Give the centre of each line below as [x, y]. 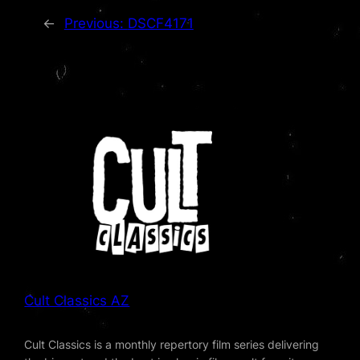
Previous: [96, 24]
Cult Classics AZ [77, 300]
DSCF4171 [160, 24]
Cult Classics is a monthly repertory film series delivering [172, 345]
